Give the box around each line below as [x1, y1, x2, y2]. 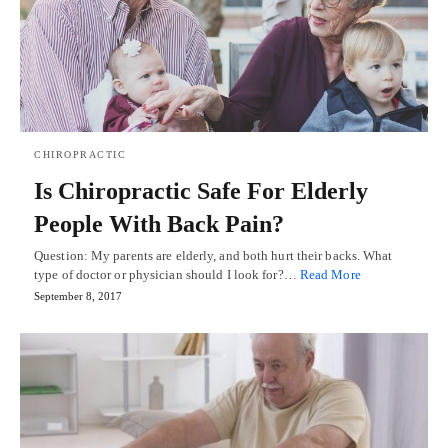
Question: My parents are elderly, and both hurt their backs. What [34, 247, 393, 263]
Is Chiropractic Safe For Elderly [34, 177, 368, 204]
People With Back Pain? [34, 210, 284, 237]
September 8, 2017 [34, 289, 122, 302]
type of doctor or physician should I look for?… [34, 266, 300, 282]
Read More [299, 266, 361, 282]
